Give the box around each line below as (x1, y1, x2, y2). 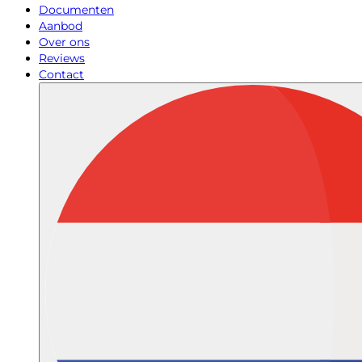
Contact (39, 67, 84, 82)
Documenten (39, 2, 114, 17)
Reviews (39, 51, 85, 65)
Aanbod (39, 19, 82, 33)
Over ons (39, 35, 90, 49)
